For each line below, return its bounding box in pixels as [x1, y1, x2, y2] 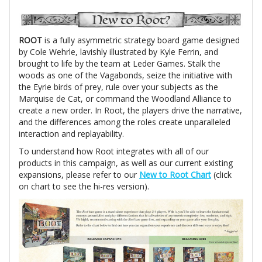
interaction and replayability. [19, 128, 133, 140]
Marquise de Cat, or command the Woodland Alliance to [19, 93, 232, 105]
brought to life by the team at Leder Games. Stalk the [19, 58, 220, 70]
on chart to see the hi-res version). [19, 181, 149, 192]
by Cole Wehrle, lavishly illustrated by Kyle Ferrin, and [19, 46, 218, 58]
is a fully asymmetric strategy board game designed [44, 35, 240, 46]
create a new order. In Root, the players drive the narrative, [19, 105, 242, 116]
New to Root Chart [139, 169, 211, 181]
